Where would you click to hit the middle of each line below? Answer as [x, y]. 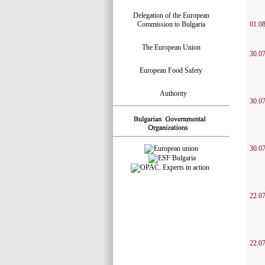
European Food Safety [171, 70]
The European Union [171, 47]
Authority [171, 93]
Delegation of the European [171, 15]
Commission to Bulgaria [171, 24]
